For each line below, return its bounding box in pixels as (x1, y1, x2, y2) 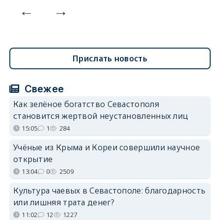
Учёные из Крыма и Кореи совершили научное (13, 141, 200, 153)
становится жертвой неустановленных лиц (13, 110, 189, 121)
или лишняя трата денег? (13, 196, 114, 208)
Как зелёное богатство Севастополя (13, 98, 159, 110)
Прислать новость (73, 53, 147, 64)
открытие (13, 153, 53, 165)
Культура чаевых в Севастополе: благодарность (13, 185, 206, 196)
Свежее (22, 82, 64, 95)
